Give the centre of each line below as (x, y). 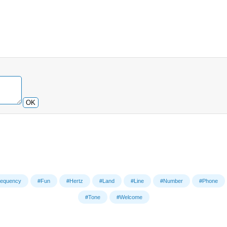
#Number (172, 181)
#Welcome (129, 197)
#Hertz (75, 181)
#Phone (209, 181)
